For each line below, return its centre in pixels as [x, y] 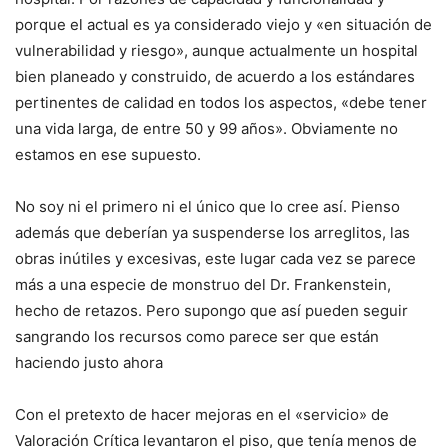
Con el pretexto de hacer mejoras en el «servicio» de [202, 415]
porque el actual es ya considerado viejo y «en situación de [223, 25]
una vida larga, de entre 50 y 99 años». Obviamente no [206, 129]
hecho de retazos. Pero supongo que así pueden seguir [211, 311]
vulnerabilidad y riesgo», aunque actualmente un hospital [216, 51]
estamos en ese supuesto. [108, 155]
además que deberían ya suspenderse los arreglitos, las [212, 233]
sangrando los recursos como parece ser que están [197, 337]
